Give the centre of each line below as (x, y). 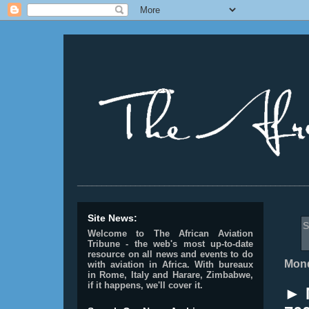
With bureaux (224, 265)
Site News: (112, 218)
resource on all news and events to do (170, 254)
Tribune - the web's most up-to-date (170, 244)
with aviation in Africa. (139, 265)
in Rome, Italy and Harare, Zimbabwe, (170, 275)
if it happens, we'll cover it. (145, 285)
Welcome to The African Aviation (170, 233)
